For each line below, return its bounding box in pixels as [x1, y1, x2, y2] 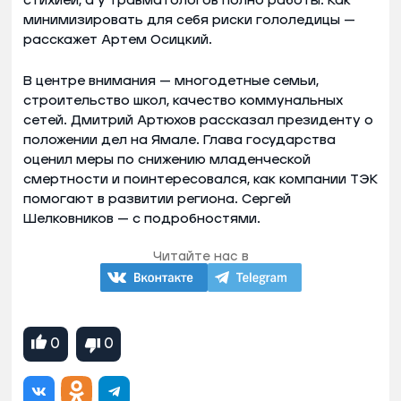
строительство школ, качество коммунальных [23, 93, 343, 107]
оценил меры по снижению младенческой [23, 152, 311, 166]
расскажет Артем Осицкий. [23, 32, 212, 47]
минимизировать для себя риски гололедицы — [23, 13, 355, 27]
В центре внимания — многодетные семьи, [23, 73, 319, 88]
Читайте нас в [152, 250, 249, 263]
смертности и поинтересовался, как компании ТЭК [23, 172, 378, 186]
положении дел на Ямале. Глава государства [23, 132, 336, 147]
